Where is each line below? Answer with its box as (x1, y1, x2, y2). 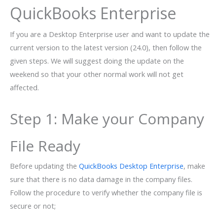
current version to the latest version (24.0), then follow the (10, 42, 202, 53)
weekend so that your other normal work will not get (10, 69, 184, 79)
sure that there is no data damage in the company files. (10, 174, 192, 184)
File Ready (10, 136, 80, 156)
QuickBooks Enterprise (10, 2, 184, 24)
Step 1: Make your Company (10, 109, 204, 129)
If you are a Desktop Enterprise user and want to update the (10, 29, 210, 39)
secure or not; (10, 201, 56, 211)
